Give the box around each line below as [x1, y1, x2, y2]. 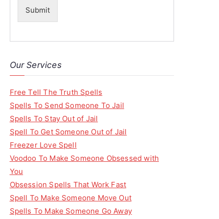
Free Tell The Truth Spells [9, 88, 103, 97]
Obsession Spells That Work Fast [9, 180, 127, 189]
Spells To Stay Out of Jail [9, 114, 98, 123]
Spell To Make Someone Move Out [9, 193, 131, 202]
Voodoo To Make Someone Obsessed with [9, 153, 159, 163]
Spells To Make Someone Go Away [9, 206, 132, 216]
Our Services [9, 60, 62, 70]
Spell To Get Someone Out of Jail [9, 127, 127, 136]
